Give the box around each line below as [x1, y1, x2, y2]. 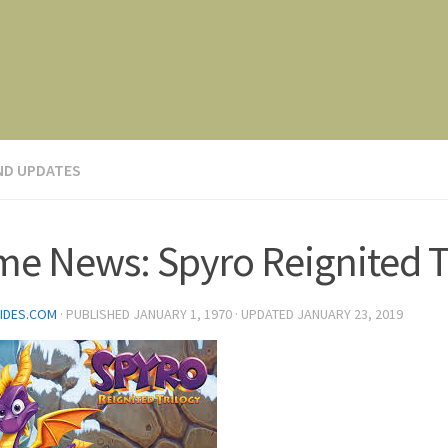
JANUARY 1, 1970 [133, 304, 232, 323]
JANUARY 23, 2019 [297, 304, 403, 323]
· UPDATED [232, 304, 297, 323]
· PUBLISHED [60, 304, 133, 323]
